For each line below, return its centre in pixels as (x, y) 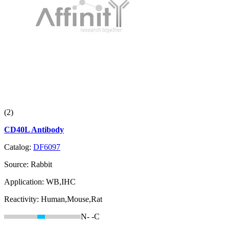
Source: (17, 165)
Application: (25, 182)
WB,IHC (61, 182)
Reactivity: (22, 199)
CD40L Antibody (34, 130)
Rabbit (41, 165)
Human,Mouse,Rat (72, 199)
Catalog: (19, 147)
